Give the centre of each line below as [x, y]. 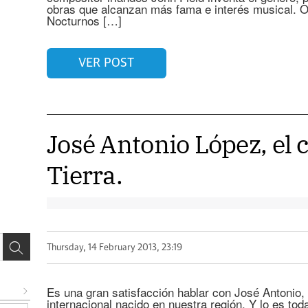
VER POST [107, 63]
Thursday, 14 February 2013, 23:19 [114, 247]
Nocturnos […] [84, 20]
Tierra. [84, 175]
